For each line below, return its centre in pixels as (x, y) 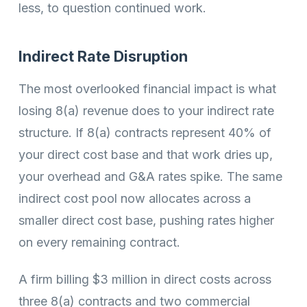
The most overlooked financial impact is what (147, 88)
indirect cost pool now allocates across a (135, 198)
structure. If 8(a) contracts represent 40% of (145, 132)
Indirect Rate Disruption (103, 57)
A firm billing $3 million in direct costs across (145, 280)
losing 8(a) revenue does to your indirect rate (146, 110)
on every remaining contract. (99, 242)
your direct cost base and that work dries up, (146, 154)
